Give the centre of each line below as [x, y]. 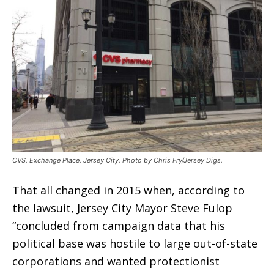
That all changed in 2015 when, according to [128, 191]
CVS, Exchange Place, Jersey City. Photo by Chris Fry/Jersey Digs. [117, 161]
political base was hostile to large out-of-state [135, 244]
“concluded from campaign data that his [119, 226]
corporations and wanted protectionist [116, 261]
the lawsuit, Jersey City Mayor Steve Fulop [122, 208]
